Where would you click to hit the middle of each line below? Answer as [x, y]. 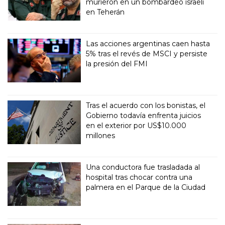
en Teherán [105, 12]
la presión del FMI [117, 64]
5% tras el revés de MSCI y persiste [147, 53]
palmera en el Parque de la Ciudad [146, 187]
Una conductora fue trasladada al [143, 167]
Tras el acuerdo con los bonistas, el [146, 105]
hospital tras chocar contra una [139, 177]
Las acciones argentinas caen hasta [148, 43]
